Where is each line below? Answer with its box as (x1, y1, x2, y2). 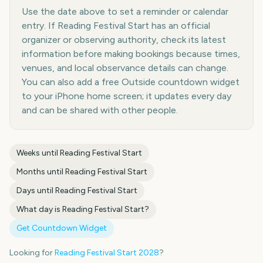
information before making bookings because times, (22, 48, 240, 59)
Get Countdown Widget (16, 223, 107, 233)
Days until (16, 186, 55, 195)
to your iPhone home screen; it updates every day (22, 90, 231, 102)
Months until (16, 167, 65, 177)
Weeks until (16, 148, 60, 158)
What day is (16, 204, 62, 214)
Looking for (9, 248, 53, 258)
